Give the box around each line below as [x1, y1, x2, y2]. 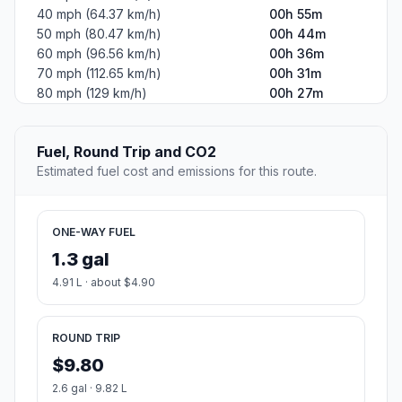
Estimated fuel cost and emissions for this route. [37, 163, 317, 179]
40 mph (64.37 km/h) [37, 6, 162, 22]
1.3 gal [52, 249, 109, 271]
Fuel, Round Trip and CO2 [37, 143, 216, 162]
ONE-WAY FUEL [52, 225, 135, 240]
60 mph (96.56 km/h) [37, 46, 162, 62]
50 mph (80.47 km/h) [37, 26, 162, 42]
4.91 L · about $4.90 [52, 275, 155, 290]
